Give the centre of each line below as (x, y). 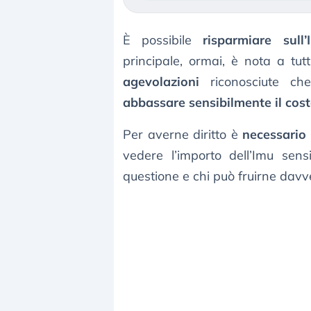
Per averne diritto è (183, 135)
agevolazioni (161, 82)
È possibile (163, 40)
